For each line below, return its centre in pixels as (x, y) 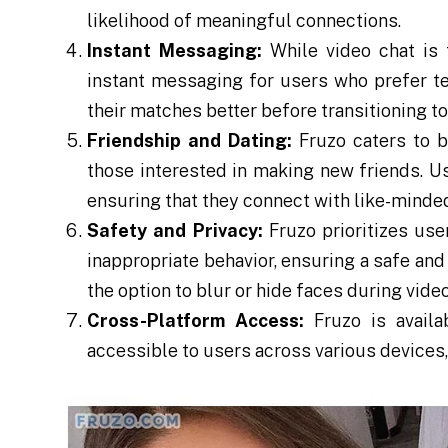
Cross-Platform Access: (196, 320)
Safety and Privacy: (175, 230)
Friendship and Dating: (190, 140)
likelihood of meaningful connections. (244, 20)
